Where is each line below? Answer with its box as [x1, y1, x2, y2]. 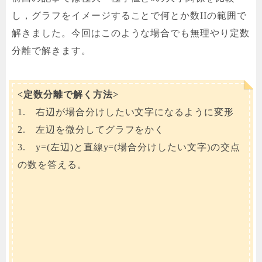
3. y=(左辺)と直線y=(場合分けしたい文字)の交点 [18, 142, 240, 153]
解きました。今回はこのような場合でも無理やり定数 [12, 28, 250, 39]
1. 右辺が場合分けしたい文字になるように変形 [18, 107, 235, 118]
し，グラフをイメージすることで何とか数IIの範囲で [12, 11, 247, 21]
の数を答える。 [18, 160, 87, 170]
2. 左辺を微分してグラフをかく [18, 125, 165, 135]
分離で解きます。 [12, 46, 91, 56]
